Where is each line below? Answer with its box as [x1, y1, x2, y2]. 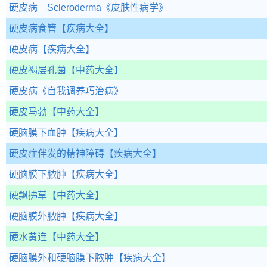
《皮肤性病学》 [101, 2, 168, 13]
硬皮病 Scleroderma [9, 2, 101, 13]
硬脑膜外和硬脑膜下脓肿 [9, 253, 114, 263]
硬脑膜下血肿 [9, 128, 66, 138]
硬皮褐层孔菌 [9, 65, 66, 75]
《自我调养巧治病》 [38, 86, 123, 96]
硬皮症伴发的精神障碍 [9, 148, 104, 159]
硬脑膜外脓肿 [9, 211, 66, 221]
